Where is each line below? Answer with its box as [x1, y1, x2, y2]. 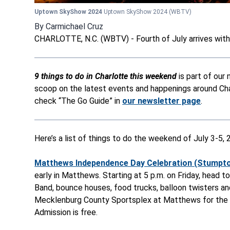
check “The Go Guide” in [34, 95, 123, 106]
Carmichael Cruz [46, 21, 104, 31]
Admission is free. [34, 207, 98, 217]
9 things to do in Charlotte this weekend [34, 71, 177, 81]
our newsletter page [122, 95, 201, 106]
